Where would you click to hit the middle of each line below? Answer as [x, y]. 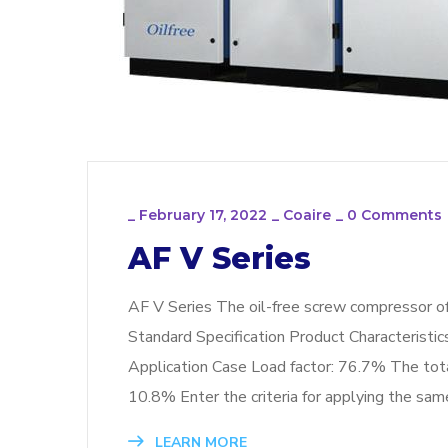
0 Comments [394, 215]
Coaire [307, 215]
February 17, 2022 [203, 215]
